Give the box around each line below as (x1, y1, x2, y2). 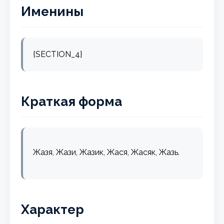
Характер (21, 201, 84, 217)
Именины (21, 3, 84, 19)
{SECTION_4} (33, 49, 82, 59)
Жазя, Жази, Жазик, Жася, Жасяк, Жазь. (33, 147, 180, 157)
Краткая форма (21, 93, 122, 109)
